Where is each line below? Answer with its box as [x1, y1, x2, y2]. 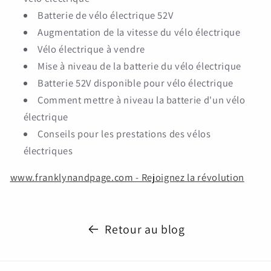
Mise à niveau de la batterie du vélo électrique [38, 59, 242, 73]
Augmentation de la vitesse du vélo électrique [38, 25, 241, 39]
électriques [23, 143, 73, 157]
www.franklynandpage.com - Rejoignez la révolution [10, 171, 244, 184]
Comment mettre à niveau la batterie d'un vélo [38, 93, 246, 106]
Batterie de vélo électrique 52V [38, 8, 174, 22]
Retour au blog [105, 221, 185, 237]
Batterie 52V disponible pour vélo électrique [38, 76, 234, 90]
